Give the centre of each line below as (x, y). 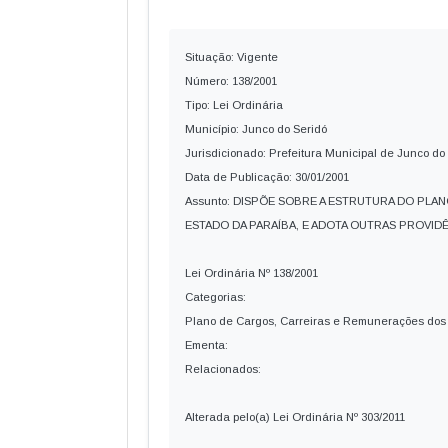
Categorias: (215, 297)
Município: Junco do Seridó (256, 129)
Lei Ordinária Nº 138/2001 (251, 273)
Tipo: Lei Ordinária (234, 105)
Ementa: (206, 345)
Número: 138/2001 (231, 81)
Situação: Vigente (231, 57)
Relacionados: (223, 369)
